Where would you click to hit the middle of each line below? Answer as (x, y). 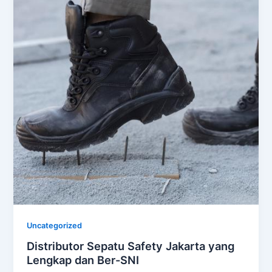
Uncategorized (55, 225)
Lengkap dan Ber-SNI (83, 260)
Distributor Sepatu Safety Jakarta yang (131, 246)
